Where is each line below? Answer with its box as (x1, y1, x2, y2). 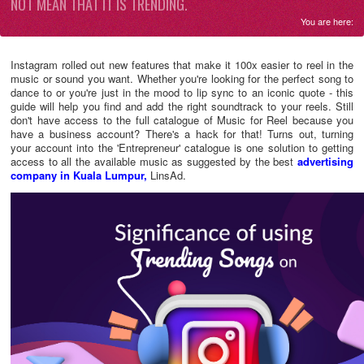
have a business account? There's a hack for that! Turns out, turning (11, 126, 353, 142)
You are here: (301, 14, 353, 28)
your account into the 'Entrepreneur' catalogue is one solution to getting (11, 140, 353, 156)
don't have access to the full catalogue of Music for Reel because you (11, 112, 353, 128)
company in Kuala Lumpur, (11, 167, 147, 184)
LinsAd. (147, 167, 186, 184)
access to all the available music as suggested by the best (11, 154, 297, 170)
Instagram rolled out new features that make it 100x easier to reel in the (11, 57, 353, 73)
